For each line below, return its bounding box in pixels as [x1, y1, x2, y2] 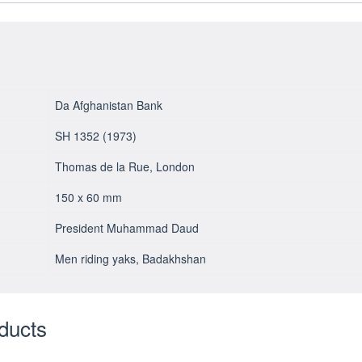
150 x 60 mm [54, 188, 122, 205]
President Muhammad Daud [54, 219, 199, 236]
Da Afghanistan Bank [54, 96, 162, 113]
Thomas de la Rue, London [54, 158, 195, 175]
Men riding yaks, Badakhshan [54, 250, 206, 267]
